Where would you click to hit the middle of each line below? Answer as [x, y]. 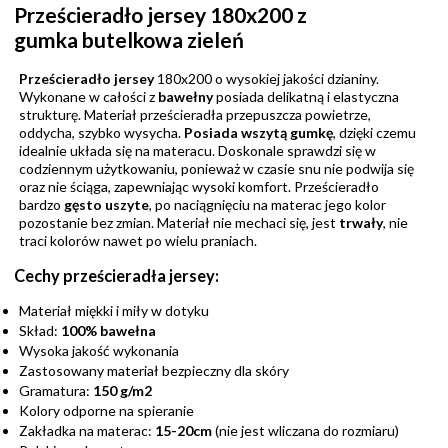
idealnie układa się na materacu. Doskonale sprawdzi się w [197, 150]
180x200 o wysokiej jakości [239, 78]
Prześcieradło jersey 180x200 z [160, 15]
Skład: [40, 331]
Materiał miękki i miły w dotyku [114, 311]
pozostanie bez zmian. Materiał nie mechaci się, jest [179, 222]
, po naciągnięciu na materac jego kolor [267, 204]
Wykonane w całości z [87, 96]
